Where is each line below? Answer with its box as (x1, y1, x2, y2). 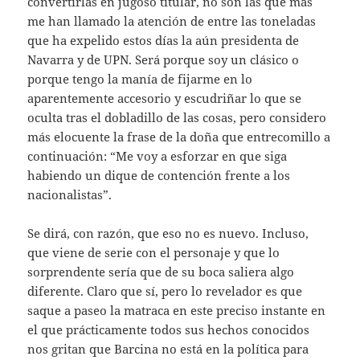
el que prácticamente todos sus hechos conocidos (27, 321, 310, 337)
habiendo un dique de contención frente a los (27, 166, 291, 183)
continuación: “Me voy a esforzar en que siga (27, 147, 288, 164)
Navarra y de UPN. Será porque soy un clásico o (27, 51, 300, 67)
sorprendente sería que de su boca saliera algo (27, 263, 295, 280)
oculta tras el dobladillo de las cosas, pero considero (27, 108, 327, 125)
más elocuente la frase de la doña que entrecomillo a (27, 128, 331, 145)
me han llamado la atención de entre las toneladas (27, 12, 317, 29)
